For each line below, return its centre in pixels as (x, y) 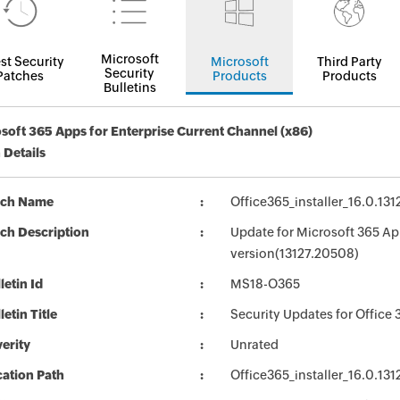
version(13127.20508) (295, 254)
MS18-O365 (265, 284)
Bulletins (129, 87)
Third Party (349, 62)
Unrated (254, 345)
